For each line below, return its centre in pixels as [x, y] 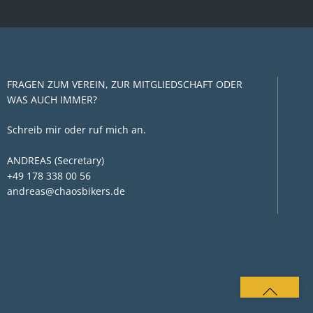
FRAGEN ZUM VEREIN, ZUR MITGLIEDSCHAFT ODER [124, 84]
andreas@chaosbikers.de [66, 191]
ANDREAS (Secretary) [55, 160]
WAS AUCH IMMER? [52, 99]
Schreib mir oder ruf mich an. [76, 130]
